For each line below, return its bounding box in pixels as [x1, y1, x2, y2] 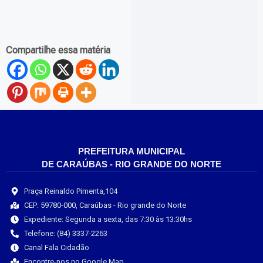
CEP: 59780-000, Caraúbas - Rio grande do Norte [23, 201, 186, 210]
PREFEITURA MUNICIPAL [78, 146, 185, 157]
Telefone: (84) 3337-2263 [23, 229, 107, 238]
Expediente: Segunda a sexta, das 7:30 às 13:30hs [23, 215, 192, 224]
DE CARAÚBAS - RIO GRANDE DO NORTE [42, 159, 221, 170]
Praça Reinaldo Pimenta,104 [23, 187, 117, 196]
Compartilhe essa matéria [6, 45, 110, 56]
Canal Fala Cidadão [23, 243, 89, 252]
